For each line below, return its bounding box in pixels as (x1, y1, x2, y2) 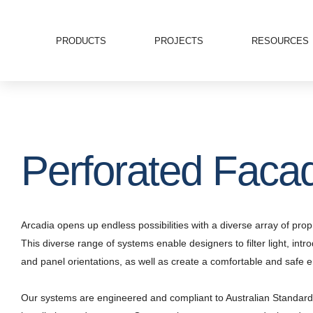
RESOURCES (252, 35, 309, 46)
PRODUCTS (56, 35, 106, 46)
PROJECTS (154, 35, 203, 46)
